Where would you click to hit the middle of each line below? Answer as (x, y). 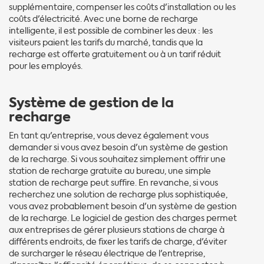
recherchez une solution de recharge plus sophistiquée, (118, 194)
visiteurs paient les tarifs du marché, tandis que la (106, 42)
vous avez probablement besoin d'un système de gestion (123, 206)
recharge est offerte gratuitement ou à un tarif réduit (115, 54)
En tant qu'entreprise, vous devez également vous (109, 136)
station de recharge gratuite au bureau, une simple (110, 171)
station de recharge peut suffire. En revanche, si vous (113, 183)
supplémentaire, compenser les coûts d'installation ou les (122, 7)
